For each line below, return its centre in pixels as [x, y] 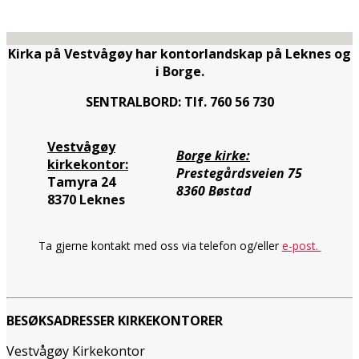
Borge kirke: [213, 155]
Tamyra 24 [81, 182]
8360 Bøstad [214, 190]
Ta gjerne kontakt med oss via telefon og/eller [160, 245]
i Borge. [179, 71]
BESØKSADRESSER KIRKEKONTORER [115, 320]
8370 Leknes [86, 199]
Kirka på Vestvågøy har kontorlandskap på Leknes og [179, 53]
